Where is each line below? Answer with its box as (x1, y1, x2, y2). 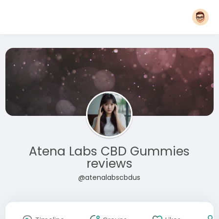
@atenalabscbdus (78, 173, 141, 182)
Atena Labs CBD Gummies (29, 143, 190, 160)
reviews (86, 155, 132, 172)
